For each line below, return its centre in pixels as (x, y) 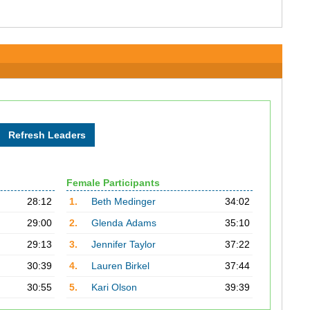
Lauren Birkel (120, 266)
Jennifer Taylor (123, 244)
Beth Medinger (123, 201)
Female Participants (113, 183)
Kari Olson (114, 287)
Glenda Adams (124, 223)
